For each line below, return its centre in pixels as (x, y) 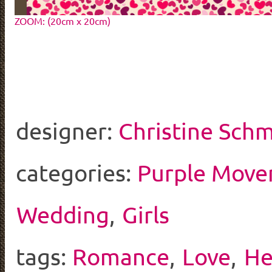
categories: (73, 172)
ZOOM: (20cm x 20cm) (63, 21)
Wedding (63, 214)
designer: (64, 130)
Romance (121, 256)
